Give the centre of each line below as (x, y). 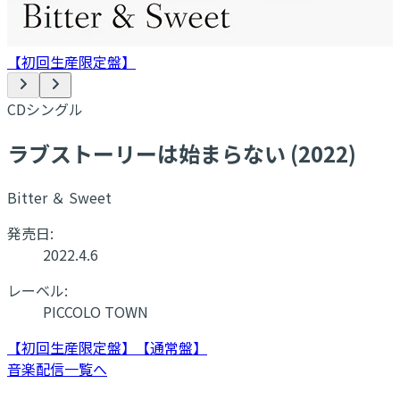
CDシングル (45, 109)
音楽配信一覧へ (57, 368)
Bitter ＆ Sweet (59, 197)
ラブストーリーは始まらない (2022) (182, 153)
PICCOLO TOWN (96, 311)
